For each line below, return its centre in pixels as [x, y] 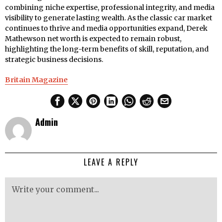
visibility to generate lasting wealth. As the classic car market [109, 18]
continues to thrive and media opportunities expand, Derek [106, 28]
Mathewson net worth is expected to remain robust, [93, 39]
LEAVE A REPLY [111, 162]
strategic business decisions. [54, 60]
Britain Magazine [36, 80]
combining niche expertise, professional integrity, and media [110, 8]
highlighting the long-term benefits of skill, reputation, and [107, 49]
